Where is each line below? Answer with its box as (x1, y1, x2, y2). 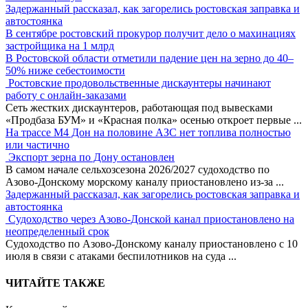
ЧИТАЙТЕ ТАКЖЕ (5, 277, 105, 289)
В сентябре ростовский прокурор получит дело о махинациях (5, 27, 296, 39)
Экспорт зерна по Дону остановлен (8, 151, 175, 163)
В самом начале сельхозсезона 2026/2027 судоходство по (5, 163, 269, 175)
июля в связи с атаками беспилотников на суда (5, 250, 228, 262)
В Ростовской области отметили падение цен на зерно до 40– (5, 52, 294, 64)
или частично (5, 138, 69, 151)
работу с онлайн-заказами (5, 89, 126, 101)
